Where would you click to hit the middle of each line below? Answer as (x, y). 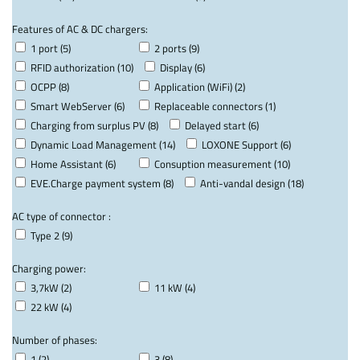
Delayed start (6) (222, 125)
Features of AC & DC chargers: (80, 29)
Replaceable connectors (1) (215, 106)
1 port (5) (51, 48)
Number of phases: (55, 340)
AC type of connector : (61, 216)
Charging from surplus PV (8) (94, 125)
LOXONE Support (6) (246, 144)
